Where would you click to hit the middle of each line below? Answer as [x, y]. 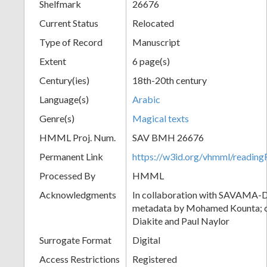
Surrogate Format [75, 240]
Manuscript [156, 42]
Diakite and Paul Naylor [181, 221]
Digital [146, 240]
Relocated [153, 23]
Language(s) [64, 99]
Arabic [146, 99]
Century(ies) [64, 80]
